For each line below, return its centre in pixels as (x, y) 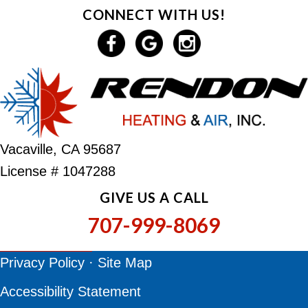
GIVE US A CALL (154, 198)
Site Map (125, 263)
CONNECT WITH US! (154, 15)
